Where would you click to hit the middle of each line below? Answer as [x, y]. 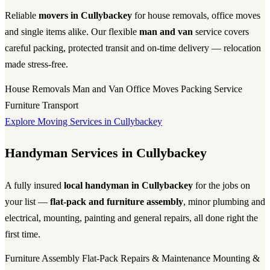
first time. [23, 234]
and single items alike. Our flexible [72, 32]
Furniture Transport [42, 105]
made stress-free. [36, 64]
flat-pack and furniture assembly [117, 201]
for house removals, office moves [196, 16]
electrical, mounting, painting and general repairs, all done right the [131, 218]
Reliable [22, 16]
